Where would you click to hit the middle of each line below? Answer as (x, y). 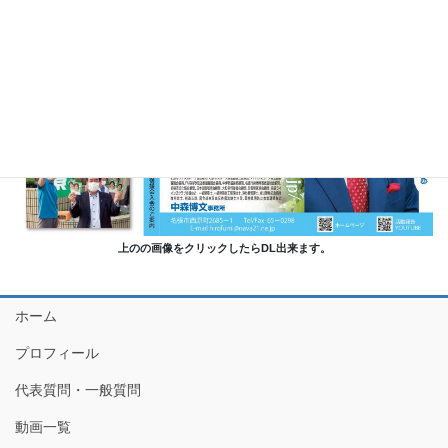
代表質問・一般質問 (78, 389)
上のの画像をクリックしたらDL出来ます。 (224, 248)
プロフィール (57, 352)
